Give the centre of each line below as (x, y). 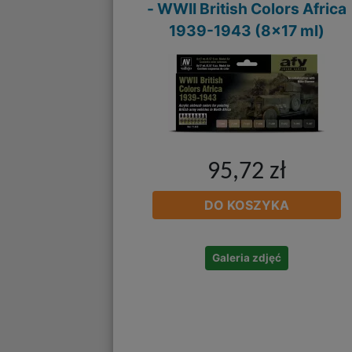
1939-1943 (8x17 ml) (246, 30)
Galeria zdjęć (246, 258)
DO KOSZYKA (246, 205)
